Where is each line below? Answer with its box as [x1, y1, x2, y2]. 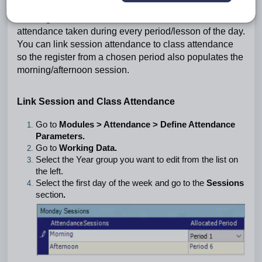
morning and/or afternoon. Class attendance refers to [17, 13, 234, 23]
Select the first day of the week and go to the [36, 178, 206, 188]
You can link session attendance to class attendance [17, 39, 233, 49]
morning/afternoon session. [17, 65, 129, 75]
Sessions [206, 178, 244, 188]
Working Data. [59, 143, 117, 153]
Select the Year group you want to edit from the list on [36, 155, 238, 164]
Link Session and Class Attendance [17, 96, 175, 106]
